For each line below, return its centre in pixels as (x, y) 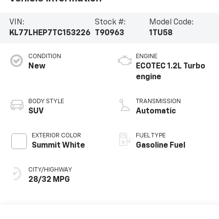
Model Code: (171, 23)
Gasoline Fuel (161, 146)
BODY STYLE (46, 102)
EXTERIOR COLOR (56, 136)
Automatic (156, 112)
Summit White (58, 146)
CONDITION (44, 57)
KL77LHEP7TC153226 (50, 33)
